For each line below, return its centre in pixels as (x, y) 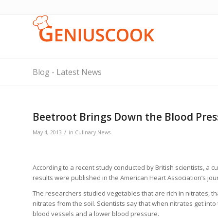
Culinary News (93, 132)
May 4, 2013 (47, 132)
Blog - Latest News (67, 72)
